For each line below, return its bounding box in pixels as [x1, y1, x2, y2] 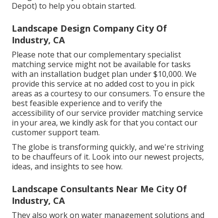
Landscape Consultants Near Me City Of [12, 183, 187, 195]
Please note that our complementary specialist [12, 49, 181, 60]
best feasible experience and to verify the [12, 98, 162, 109]
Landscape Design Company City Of [12, 22, 167, 35]
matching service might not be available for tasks [12, 59, 191, 70]
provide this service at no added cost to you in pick [12, 78, 195, 90]
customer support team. [12, 127, 100, 138]
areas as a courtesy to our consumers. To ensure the [12, 88, 205, 99]
